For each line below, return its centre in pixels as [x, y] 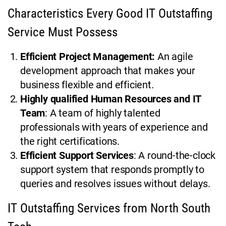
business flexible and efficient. [87, 85]
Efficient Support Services [77, 156]
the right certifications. [71, 142]
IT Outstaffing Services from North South [109, 208]
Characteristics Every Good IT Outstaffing [110, 14]
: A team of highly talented [103, 113]
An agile [175, 57]
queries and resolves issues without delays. [115, 184]
